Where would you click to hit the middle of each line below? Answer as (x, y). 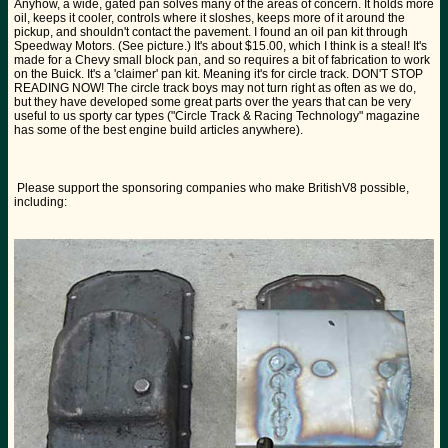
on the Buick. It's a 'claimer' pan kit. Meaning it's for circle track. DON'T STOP (218, 74)
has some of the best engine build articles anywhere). (158, 130)
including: (40, 202)
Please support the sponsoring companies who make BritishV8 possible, (211, 188)
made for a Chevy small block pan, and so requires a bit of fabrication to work (222, 60)
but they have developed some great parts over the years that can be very (212, 102)
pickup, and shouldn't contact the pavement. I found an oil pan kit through (211, 32)
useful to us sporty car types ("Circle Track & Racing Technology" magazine (217, 116)
